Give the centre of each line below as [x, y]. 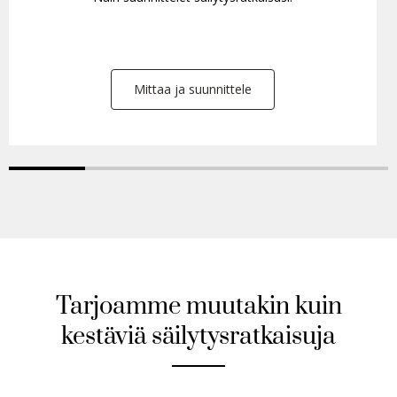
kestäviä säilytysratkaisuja [198, 337]
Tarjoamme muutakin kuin [198, 307]
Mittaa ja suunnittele [193, 89]
